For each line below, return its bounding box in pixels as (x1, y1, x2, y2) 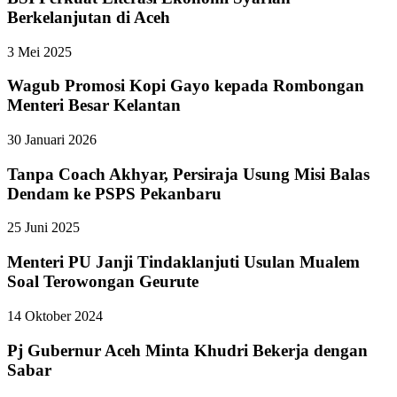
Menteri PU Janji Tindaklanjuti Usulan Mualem (7, 253, 360, 272)
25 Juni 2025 (7, 220, 80, 236)
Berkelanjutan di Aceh (7, 7, 170, 27)
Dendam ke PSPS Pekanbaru (7, 183, 222, 203)
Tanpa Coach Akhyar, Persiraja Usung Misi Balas (7, 164, 370, 183)
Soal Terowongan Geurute (7, 272, 198, 292)
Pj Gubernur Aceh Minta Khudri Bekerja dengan (7, 340, 368, 360)
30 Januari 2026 (7, 132, 97, 147)
